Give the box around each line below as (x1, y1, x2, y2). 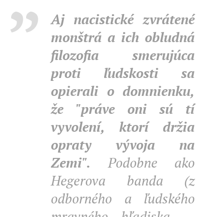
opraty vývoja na (51, 136, 195, 154)
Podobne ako (91, 154, 195, 171)
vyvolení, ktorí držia (51, 118, 195, 136)
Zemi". (51, 154, 91, 171)
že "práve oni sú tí (51, 100, 195, 118)
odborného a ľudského (51, 189, 195, 207)
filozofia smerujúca (51, 46, 195, 64)
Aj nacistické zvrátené (51, 10, 195, 28)
